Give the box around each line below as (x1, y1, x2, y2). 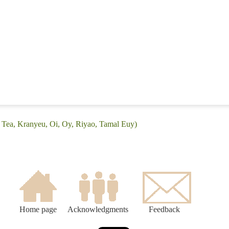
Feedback (149, 205, 180, 214)
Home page (19, 205, 57, 214)
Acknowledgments (67, 205, 128, 214)
